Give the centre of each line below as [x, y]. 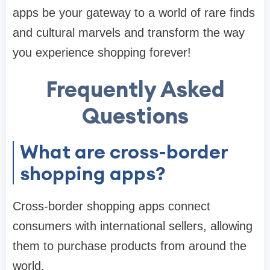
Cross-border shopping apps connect [111, 206]
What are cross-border [124, 152]
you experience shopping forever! [102, 53]
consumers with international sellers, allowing [133, 226]
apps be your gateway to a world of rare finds [134, 13]
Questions [135, 116]
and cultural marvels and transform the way [129, 33]
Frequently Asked [135, 89]
